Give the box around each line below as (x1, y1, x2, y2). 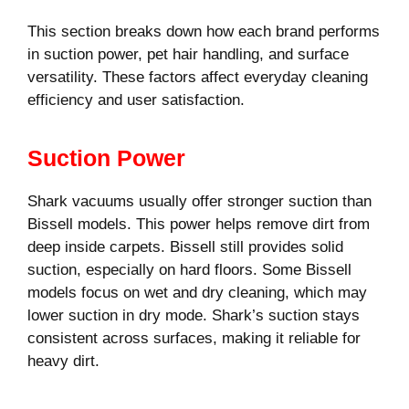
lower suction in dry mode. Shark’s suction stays (27, 306, 360, 324)
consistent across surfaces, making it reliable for (27, 329, 361, 347)
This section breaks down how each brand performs (27, 23, 380, 41)
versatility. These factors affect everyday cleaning (27, 68, 368, 87)
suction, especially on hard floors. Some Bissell (27, 260, 351, 278)
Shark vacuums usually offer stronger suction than (27, 192, 372, 210)
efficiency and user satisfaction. (27, 91, 245, 110)
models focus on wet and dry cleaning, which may (27, 283, 367, 301)
